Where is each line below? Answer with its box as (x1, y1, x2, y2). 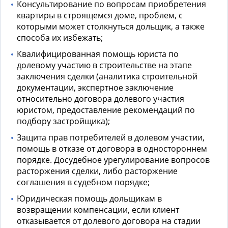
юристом (17, 104, 52, 116)
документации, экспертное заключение (17, 82, 174, 94)
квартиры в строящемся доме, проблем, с (17, 10, 183, 21)
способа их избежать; (17, 32, 103, 44)
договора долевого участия (74, 93, 184, 105)
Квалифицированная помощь (17, 48, 137, 60)
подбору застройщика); (17, 116, 110, 127)
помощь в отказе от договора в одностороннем (17, 143, 207, 155)
